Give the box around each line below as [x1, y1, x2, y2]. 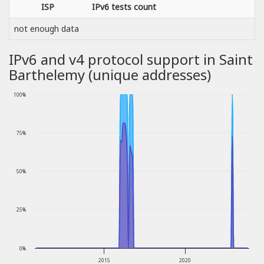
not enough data [14, 23, 79, 35]
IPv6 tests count [92, 1, 156, 13]
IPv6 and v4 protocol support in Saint [9, 49, 253, 70]
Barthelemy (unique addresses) [9, 65, 211, 85]
